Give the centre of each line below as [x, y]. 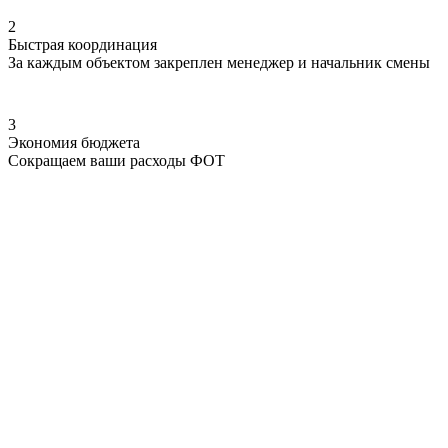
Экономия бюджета [74, 142]
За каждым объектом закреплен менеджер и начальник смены [219, 62]
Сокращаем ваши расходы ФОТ [116, 160]
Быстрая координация [82, 44]
